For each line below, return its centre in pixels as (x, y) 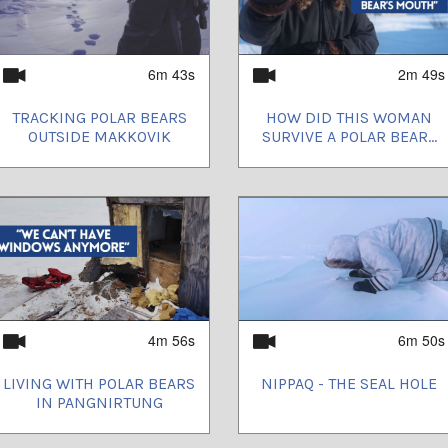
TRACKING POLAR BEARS (99, 117)
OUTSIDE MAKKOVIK (99, 136)
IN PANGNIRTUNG (99, 402)
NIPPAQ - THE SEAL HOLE (349, 383)
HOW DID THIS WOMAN (349, 117)
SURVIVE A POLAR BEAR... (349, 136)
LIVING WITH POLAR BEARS (99, 383)
